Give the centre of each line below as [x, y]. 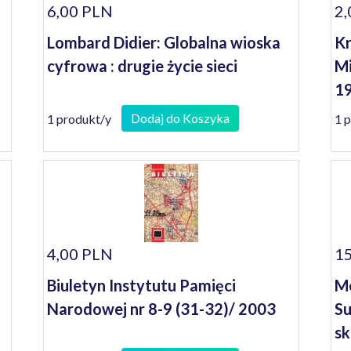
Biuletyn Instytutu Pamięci [142, 285]
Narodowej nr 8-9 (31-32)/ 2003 [162, 309]
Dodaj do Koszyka [181, 118]
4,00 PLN [80, 254]
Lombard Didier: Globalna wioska [164, 42]
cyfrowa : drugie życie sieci [143, 66]
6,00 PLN [80, 11]
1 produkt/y [80, 118]
